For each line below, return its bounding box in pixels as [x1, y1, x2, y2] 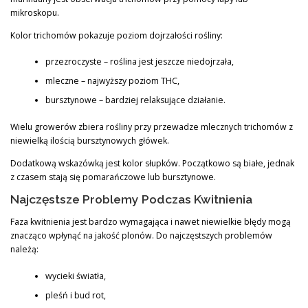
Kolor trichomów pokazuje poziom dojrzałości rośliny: [10, 30, 223, 42]
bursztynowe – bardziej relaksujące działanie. [45, 94, 225, 107]
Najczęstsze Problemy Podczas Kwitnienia [10, 192, 252, 207]
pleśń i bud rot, [45, 289, 106, 301]
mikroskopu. [10, 6, 59, 19]
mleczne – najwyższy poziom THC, [45, 75, 179, 87]
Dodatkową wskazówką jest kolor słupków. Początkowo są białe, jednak [10, 157, 294, 169]
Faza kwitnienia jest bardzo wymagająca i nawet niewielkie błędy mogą [10, 216, 291, 228]
